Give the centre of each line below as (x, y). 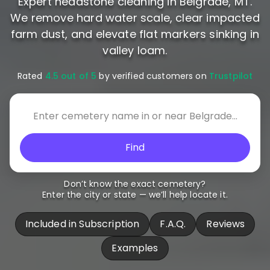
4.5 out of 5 (71, 76)
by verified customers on (153, 76)
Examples (135, 248)
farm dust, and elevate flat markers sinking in (135, 34)
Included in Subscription (82, 224)
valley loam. (135, 50)
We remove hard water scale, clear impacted (135, 17)
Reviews (226, 224)
